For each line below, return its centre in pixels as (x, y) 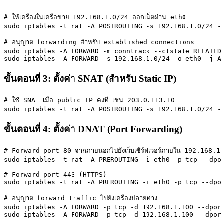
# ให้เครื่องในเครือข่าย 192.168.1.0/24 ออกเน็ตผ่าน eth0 (95, 17)
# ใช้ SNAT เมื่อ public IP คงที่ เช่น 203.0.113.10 (89, 100)
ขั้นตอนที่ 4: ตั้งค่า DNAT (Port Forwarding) (93, 129)
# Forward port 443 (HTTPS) (55, 174)
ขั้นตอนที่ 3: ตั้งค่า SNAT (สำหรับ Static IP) (90, 78)
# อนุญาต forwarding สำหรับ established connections (99, 42)
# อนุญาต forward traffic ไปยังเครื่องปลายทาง (81, 198)
